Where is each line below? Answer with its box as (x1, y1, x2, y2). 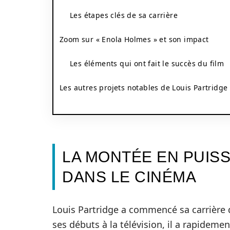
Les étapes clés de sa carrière (70, 10, 178, 20)
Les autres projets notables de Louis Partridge (60, 83, 228, 92)
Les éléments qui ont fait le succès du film (70, 59, 224, 68)
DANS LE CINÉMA (62, 168, 196, 185)
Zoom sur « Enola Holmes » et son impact (60, 34, 209, 44)
